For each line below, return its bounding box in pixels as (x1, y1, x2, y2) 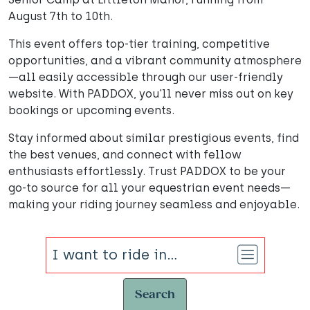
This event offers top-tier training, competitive (8, 37, 270, 51)
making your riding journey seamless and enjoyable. (8, 198, 300, 211)
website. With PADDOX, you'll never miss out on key (8, 87, 293, 100)
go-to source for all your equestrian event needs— (8, 181, 291, 194)
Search (135, 288, 175, 302)
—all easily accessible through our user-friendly (8, 71, 283, 84)
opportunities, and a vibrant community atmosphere (8, 54, 302, 67)
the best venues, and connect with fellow (8, 148, 241, 161)
